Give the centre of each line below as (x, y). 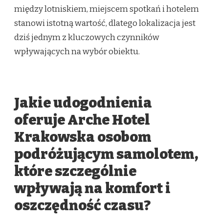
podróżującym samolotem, (106, 154)
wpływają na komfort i (92, 188)
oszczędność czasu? (82, 205)
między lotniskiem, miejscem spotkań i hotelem (107, 9)
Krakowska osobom (83, 137)
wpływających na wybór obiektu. (77, 52)
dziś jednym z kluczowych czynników (87, 38)
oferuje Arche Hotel (82, 120)
